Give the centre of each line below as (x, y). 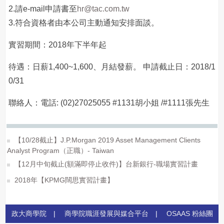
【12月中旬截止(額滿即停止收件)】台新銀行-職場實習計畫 (105, 164)
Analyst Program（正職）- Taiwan (60, 150)
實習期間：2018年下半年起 (57, 45)
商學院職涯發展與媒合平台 (106, 213)
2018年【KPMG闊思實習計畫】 (63, 180)
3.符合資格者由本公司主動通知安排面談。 (84, 23)
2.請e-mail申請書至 (43, 9)
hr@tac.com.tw (103, 9)
